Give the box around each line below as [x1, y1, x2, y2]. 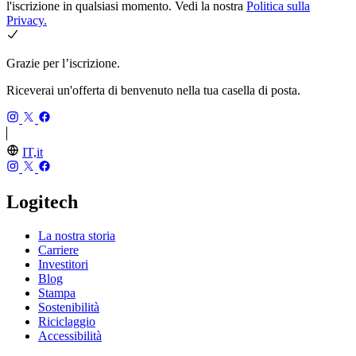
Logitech [6, 191, 78, 212]
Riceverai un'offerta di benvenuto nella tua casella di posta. [6, 83, 300, 97]
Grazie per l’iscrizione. [6, 56, 120, 70]
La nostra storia [38, 228, 115, 242]
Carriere [38, 242, 79, 257]
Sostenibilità [38, 300, 99, 314]
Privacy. [6, 13, 47, 27]
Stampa [38, 285, 75, 300]
